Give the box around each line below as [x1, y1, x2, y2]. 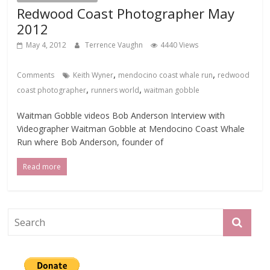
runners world [91, 84, 140, 95]
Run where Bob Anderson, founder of [17, 136, 164, 148]
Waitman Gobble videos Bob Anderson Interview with [17, 109, 225, 121]
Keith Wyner [73, 69, 114, 80]
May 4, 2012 [26, 39, 67, 50]
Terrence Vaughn [85, 39, 145, 50]
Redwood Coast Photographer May [17, 4, 235, 22]
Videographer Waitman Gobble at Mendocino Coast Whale [17, 122, 245, 134]
